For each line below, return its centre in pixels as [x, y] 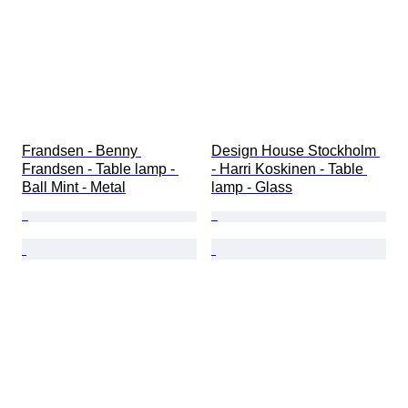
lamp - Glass [252, 188]
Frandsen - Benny [82, 151]
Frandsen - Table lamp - [100, 169]
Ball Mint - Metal [74, 188]
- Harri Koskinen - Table [289, 169]
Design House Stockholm [296, 151]
